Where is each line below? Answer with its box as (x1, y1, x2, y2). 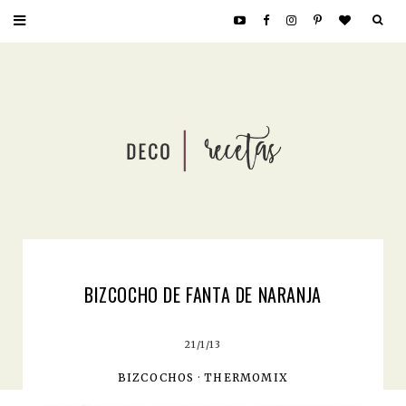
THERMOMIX (204, 370, 289, 384)
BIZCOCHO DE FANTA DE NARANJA (84, 280, 322, 308)
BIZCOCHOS (117, 370, 195, 384)
